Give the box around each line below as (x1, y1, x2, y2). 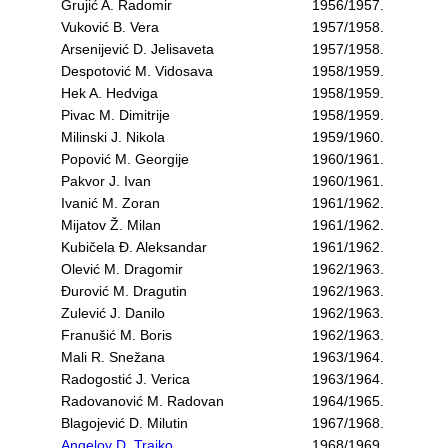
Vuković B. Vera (61, 19, 159, 35)
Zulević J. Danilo (61, 305, 165, 321)
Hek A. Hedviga (61, 85, 158, 101)
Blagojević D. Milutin (61, 415, 188, 431)
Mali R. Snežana (61, 349, 165, 365)
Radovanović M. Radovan (61, 393, 224, 409)
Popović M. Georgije (61, 151, 189, 167)
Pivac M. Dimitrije (61, 107, 170, 123)
